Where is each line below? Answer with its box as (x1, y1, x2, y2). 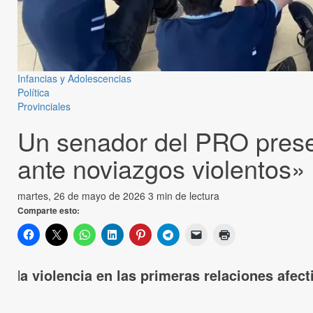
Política (17, 85, 50, 100)
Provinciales (17, 99, 71, 114)
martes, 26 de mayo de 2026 (17, 189, 148, 203)
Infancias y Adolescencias (17, 71, 131, 86)
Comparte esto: (17, 204, 80, 217)
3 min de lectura (148, 189, 219, 203)
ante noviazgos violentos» (17, 150, 305, 187)
